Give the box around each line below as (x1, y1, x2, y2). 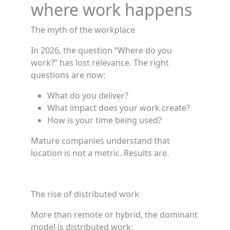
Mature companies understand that (31, 135, 170, 146)
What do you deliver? (47, 90, 128, 101)
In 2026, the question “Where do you (31, 45, 172, 56)
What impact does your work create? (47, 102, 190, 113)
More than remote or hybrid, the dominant (31, 209, 198, 220)
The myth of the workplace (31, 24, 135, 35)
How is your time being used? (47, 114, 162, 126)
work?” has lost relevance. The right (31, 57, 169, 68)
